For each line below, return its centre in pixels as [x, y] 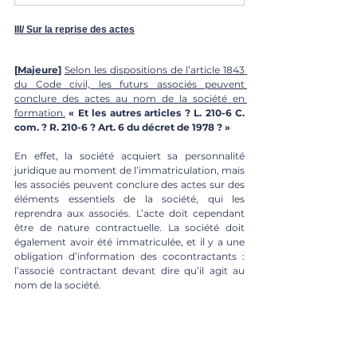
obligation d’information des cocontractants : [129, 256]
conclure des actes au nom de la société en [129, 98]
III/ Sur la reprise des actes [75, 29]
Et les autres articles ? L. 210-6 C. [161, 112]
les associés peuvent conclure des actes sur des [129, 184]
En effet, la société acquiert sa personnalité [129, 155]
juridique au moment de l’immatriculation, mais [129, 170]
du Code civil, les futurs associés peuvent [129, 84]
